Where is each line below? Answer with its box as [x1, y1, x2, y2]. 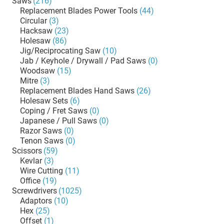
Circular [20, 16, 47, 25]
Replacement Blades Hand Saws [20, 86, 134, 95]
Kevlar [20, 156, 42, 165]
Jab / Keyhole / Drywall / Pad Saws [20, 56, 146, 65]
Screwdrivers [12, 186, 57, 195]
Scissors [12, 146, 42, 155]
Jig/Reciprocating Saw [20, 46, 100, 55]
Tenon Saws [20, 136, 63, 145]
